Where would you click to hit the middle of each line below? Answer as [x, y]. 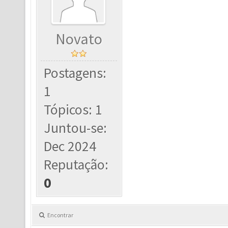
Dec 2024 [70, 146]
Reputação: [76, 165]
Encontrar [60, 215]
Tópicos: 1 [73, 110]
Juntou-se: [76, 128]
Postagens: [75, 73]
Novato [79, 39]
